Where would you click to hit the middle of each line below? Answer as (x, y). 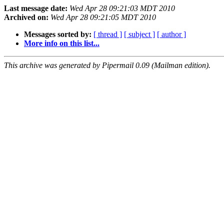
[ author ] (171, 34)
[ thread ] (108, 34)
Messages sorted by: (58, 34)
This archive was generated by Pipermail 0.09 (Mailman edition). (107, 65)
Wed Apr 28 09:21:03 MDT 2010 (122, 8)
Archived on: (26, 17)
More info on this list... (62, 43)
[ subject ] (139, 34)
